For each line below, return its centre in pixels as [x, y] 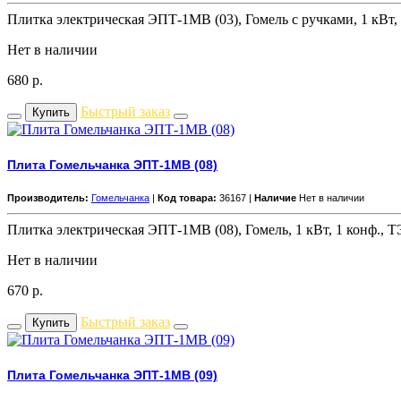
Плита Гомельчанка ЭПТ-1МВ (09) [112, 375]
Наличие [275, 197]
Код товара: [187, 197]
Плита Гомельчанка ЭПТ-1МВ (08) [112, 165]
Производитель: [48, 197]
